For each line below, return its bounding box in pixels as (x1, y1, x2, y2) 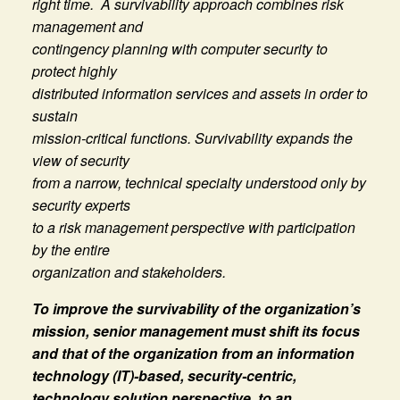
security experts (31, 194, 130, 215)
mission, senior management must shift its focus (31, 320, 360, 341)
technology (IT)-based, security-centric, (31, 364, 296, 386)
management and (31, 15, 143, 37)
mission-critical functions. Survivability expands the (31, 127, 353, 148)
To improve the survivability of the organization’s (31, 297, 361, 319)
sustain (31, 104, 78, 126)
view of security (31, 149, 129, 171)
